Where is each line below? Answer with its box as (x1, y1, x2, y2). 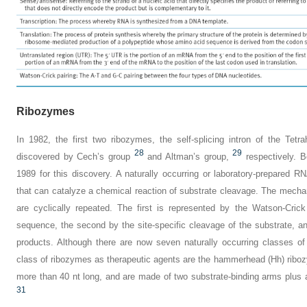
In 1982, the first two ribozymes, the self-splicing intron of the (16, 134, 285, 145)
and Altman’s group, (147, 151, 229, 162)
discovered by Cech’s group (16, 151, 130, 162)
